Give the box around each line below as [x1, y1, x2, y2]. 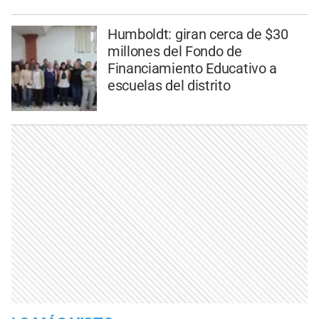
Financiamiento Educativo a [107, 59, 278, 77]
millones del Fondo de [107, 42, 242, 60]
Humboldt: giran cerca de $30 [107, 25, 288, 43]
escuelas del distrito [107, 76, 231, 94]
